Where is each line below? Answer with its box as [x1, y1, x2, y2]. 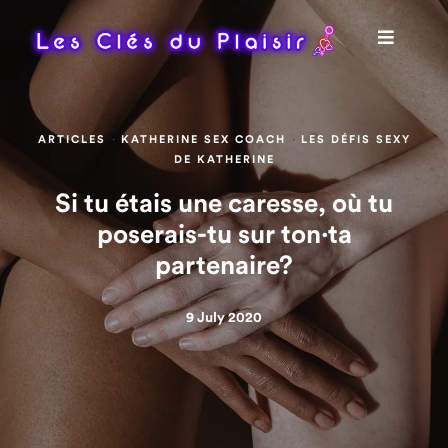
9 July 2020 [186, 311, 262, 325]
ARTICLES [37, 134, 106, 145]
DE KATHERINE [173, 154, 275, 165]
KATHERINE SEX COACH [120, 134, 286, 145]
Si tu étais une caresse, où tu [55, 191, 393, 217]
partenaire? [155, 253, 293, 279]
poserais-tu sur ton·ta [96, 222, 352, 248]
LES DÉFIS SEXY [300, 134, 411, 145]
